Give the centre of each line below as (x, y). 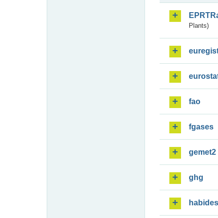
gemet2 (202, 152)
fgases (201, 127)
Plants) (199, 25)
